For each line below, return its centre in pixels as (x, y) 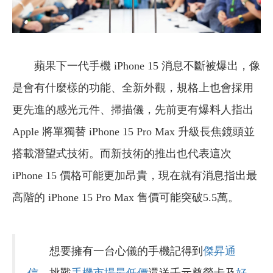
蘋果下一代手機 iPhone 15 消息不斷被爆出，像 (147, 66)
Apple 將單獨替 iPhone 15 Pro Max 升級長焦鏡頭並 (133, 131)
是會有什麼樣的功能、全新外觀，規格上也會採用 (133, 87)
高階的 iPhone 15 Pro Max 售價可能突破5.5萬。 (126, 197)
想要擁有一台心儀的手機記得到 (115, 251)
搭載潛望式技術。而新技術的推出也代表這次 (122, 153)
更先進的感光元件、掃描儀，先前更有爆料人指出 (133, 109)
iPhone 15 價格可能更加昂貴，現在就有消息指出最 (135, 175)
